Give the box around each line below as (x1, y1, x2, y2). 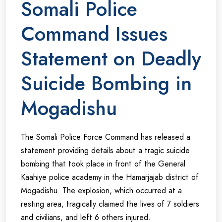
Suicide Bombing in (21, 69, 192, 98)
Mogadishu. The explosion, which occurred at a (21, 185, 182, 197)
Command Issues (21, 19, 167, 49)
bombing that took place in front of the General (21, 158, 185, 170)
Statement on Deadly (21, 44, 201, 73)
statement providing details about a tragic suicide (21, 145, 190, 157)
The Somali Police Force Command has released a (21, 131, 190, 143)
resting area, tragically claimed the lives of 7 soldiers (21, 198, 199, 210)
